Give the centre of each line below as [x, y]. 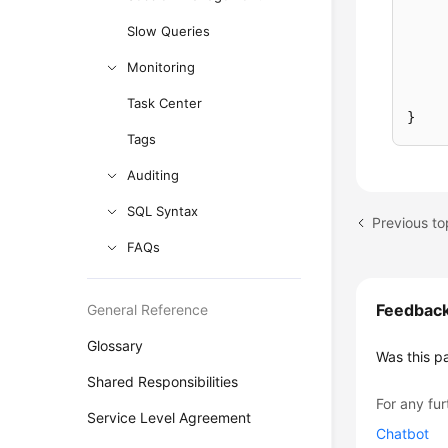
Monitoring [161, 67]
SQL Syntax [163, 211]
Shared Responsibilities [163, 381]
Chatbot [403, 433]
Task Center [165, 103]
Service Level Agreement [169, 417]
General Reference [148, 309]
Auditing [153, 175]
